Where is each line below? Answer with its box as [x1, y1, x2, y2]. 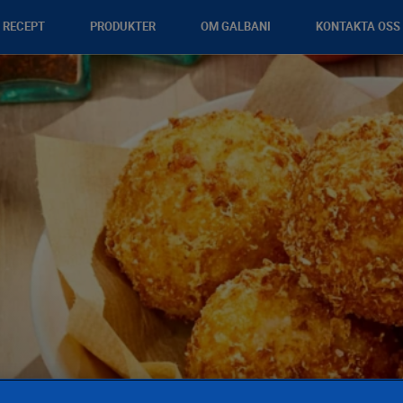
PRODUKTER [90, 20, 156, 33]
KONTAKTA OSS [316, 20, 400, 33]
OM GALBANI [201, 20, 271, 33]
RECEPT [3, 20, 45, 33]
